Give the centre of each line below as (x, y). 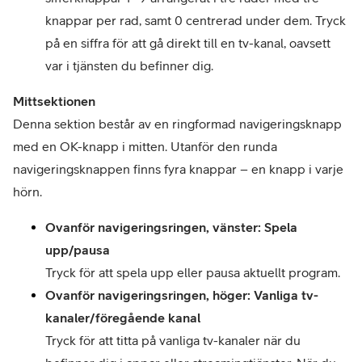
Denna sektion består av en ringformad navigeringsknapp (177, 124)
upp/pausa (78, 250)
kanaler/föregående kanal (123, 318)
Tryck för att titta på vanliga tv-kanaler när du (173, 340)
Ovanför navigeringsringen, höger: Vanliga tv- (182, 295)
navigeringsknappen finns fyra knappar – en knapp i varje (178, 169)
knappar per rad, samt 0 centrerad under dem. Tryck (196, 20)
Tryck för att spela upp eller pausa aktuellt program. (193, 272)
